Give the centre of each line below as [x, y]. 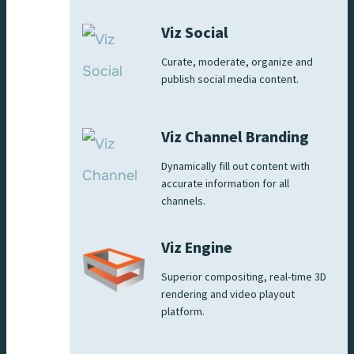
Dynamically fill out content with [235, 166]
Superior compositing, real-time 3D [244, 277]
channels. [183, 201]
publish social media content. [231, 79]
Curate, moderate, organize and [237, 62]
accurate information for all [225, 184]
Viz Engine [197, 248]
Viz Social [195, 33]
